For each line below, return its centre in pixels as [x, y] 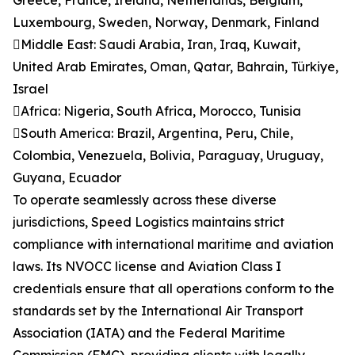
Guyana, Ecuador [67, 178]
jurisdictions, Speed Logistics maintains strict [149, 222]
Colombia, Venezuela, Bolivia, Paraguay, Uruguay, [168, 156]
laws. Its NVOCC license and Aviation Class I [147, 267]
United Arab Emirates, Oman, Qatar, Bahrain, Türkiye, [176, 67]
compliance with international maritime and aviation [173, 244]
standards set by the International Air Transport [158, 311]
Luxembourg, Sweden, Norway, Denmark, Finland [166, 23]
